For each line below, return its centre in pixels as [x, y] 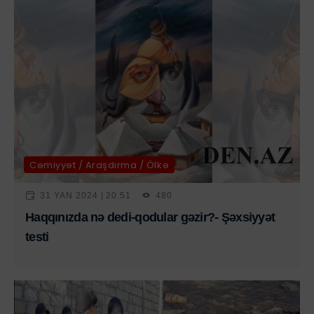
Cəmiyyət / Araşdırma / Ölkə [100, 165]
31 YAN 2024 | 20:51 [86, 195]
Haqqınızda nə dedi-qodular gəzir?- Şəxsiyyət [150, 218]
